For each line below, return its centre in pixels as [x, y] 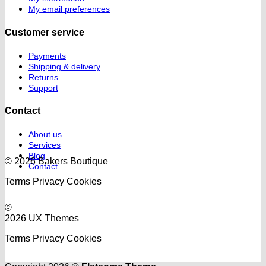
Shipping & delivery [64, 66]
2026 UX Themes [42, 218]
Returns [43, 77]
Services [45, 145]
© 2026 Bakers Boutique [56, 161]
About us [45, 134]
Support [43, 88]
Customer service [45, 32]
